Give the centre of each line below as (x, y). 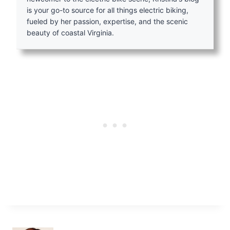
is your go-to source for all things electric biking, (108, 10)
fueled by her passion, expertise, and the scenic (107, 22)
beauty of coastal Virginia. (70, 33)
